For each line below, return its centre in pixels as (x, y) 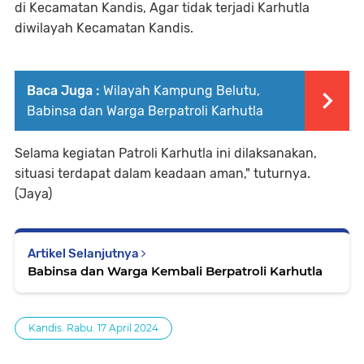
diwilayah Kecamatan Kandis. (104, 28)
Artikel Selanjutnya (84, 253)
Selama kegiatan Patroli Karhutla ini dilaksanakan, (166, 153)
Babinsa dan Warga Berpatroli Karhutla (145, 111)
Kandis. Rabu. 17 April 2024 (93, 328)
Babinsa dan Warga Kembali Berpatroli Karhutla (175, 271)
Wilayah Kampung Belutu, (182, 91)
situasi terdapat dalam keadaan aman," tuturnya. (162, 173)
